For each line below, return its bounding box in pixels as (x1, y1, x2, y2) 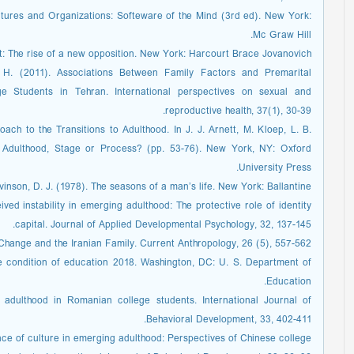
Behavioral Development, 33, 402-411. (146, 311, 311, 330)
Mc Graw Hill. (253, 27, 311, 45)
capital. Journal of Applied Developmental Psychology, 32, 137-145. (15, 217, 311, 235)
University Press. (239, 160, 311, 178)
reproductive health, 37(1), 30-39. (165, 103, 311, 121)
